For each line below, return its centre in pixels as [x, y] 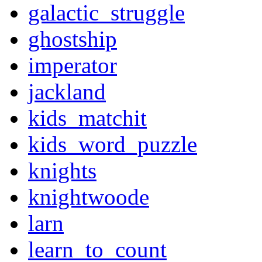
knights [62, 171]
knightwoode [89, 197]
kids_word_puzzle [113, 144]
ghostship [73, 39]
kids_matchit [87, 118]
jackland [67, 92]
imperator [73, 65]
